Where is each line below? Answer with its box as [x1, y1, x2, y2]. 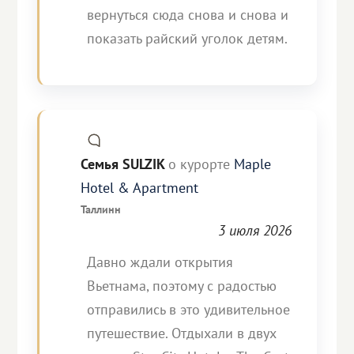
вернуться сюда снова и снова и [87, 6, 289, 24]
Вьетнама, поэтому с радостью [87, 277, 277, 295]
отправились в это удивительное [87, 300, 291, 318]
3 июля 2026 [217, 221, 292, 239]
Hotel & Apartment [81, 179, 199, 197]
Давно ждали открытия [87, 253, 234, 271]
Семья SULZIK [81, 155, 169, 173]
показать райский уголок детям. [87, 29, 288, 47]
